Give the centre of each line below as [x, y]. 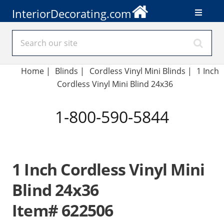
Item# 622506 [63, 210]
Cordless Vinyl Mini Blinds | [140, 71]
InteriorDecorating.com [71, 13]
